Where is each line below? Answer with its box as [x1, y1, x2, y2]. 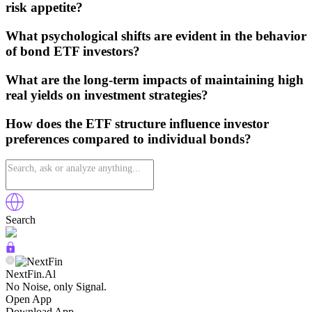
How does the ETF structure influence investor [6, 116, 269, 131]
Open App [6, 293, 52, 306]
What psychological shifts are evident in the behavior [6, 29, 306, 44]
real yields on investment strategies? [6, 87, 208, 102]
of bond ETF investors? [6, 44, 140, 59]
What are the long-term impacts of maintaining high [6, 72, 304, 87]
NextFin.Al [6, 268, 56, 281]
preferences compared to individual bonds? [6, 131, 251, 146]
